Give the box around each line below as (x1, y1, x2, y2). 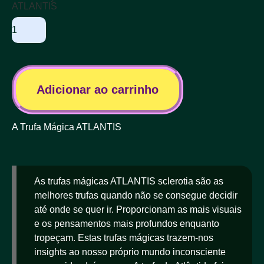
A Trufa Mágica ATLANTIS (12, 121, 121, 132)
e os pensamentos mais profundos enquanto (34, 218, 219, 229)
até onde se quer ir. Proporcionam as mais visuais (34, 204, 242, 214)
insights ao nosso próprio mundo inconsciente (34, 246, 226, 257)
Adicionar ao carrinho (37, 82, 159, 96)
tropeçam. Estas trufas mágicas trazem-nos (34, 232, 213, 243)
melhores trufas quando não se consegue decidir (34, 190, 237, 200)
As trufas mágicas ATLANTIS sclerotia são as (34, 176, 223, 186)
